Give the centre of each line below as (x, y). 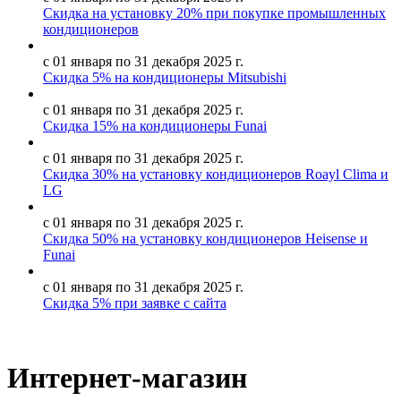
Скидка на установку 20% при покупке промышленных (214, 13)
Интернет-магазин (127, 377)
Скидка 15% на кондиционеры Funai (155, 126)
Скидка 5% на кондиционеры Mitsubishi (165, 78)
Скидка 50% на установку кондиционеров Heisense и (205, 239)
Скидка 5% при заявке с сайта (135, 303)
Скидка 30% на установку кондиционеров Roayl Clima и (216, 175)
